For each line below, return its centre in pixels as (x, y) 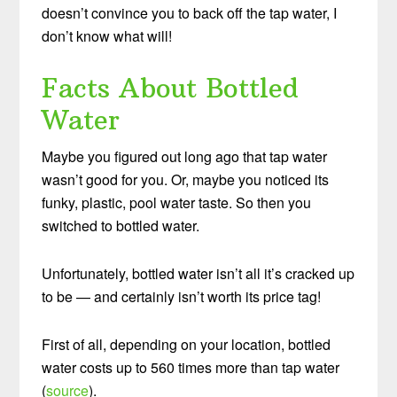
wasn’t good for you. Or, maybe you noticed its (186, 179)
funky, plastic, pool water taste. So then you (177, 202)
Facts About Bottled (171, 88)
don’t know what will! (107, 35)
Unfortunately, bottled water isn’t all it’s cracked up (198, 273)
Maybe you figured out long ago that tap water (185, 156)
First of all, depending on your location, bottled (187, 344)
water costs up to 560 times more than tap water (191, 367)
